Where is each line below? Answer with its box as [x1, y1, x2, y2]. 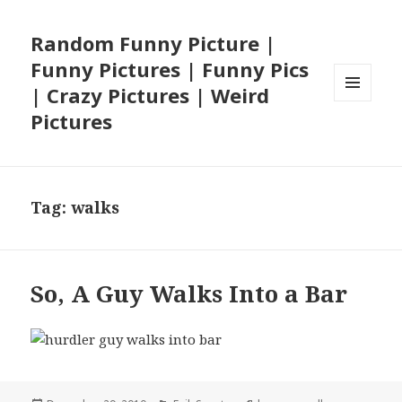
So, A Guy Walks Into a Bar [31, 277, 348, 310]
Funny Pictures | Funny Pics [31, 56, 310, 83]
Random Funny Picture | [31, 30, 276, 57]
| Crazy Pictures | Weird [31, 82, 270, 109]
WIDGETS [334, 131, 387, 147]
